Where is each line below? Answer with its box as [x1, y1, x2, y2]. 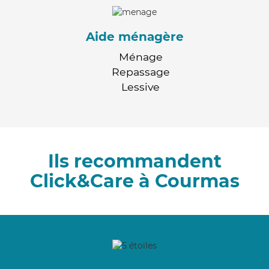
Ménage [118, 50, 163, 63]
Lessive [121, 80, 160, 93]
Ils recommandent [47, 150, 222, 172]
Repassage [111, 65, 170, 78]
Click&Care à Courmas [29, 169, 240, 192]
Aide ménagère [85, 29, 184, 44]
